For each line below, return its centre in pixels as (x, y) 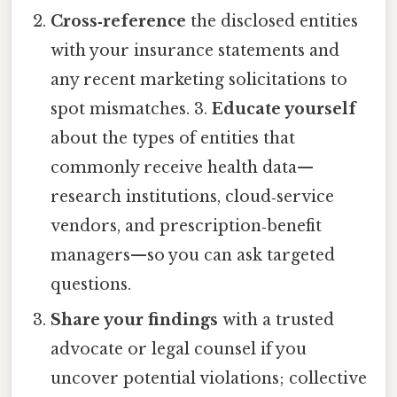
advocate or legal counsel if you (179, 350)
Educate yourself (284, 109)
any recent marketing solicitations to (199, 80)
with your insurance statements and (195, 51)
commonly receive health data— (183, 168)
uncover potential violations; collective (209, 379)
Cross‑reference (119, 22)
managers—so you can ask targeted (193, 256)
